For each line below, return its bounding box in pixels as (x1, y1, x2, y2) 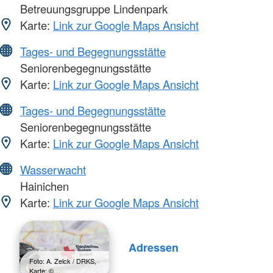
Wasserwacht (20, 161, 86, 177)
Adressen (128, 239, 179, 256)
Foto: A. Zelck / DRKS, (29, 255, 96, 266)
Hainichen (17, 177, 69, 194)
